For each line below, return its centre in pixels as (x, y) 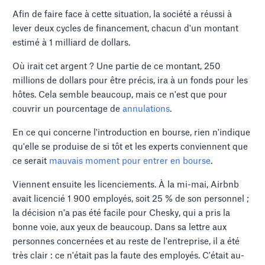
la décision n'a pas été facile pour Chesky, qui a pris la (122, 213)
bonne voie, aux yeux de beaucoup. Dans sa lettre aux (120, 227)
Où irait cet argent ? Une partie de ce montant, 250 (117, 66)
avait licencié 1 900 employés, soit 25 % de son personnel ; (131, 199)
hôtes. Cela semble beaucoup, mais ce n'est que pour (120, 95)
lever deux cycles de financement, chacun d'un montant (126, 28)
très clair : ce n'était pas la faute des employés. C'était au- (129, 256)
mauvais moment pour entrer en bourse (130, 161)
